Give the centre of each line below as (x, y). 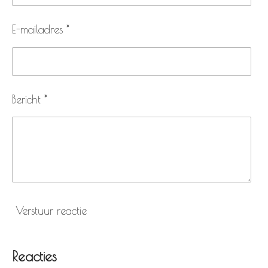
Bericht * (30, 99)
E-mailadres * (41, 29)
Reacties (34, 257)
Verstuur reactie (51, 210)
